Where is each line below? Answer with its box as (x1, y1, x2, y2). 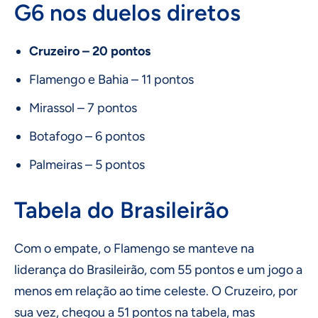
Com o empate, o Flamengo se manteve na (14, 241, 254, 257)
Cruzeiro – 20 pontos (29, 43, 150, 60)
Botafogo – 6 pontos (29, 128, 145, 145)
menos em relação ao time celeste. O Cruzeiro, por (14, 283, 297, 300)
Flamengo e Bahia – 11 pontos (29, 72, 194, 88)
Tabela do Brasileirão (14, 197, 229, 224)
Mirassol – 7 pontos (29, 100, 137, 116)
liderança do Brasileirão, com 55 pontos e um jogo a (14, 262, 302, 278)
